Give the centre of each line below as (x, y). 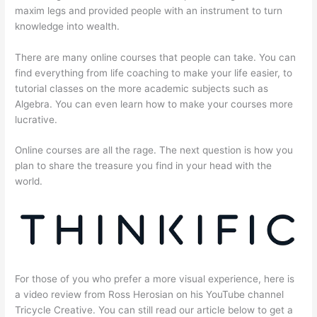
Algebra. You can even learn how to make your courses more (154, 104)
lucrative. (36, 119)
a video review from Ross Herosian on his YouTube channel (150, 294)
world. (29, 181)
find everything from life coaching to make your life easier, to (154, 73)
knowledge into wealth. (68, 26)
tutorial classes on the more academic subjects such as (142, 88)
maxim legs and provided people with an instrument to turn (149, 10)
